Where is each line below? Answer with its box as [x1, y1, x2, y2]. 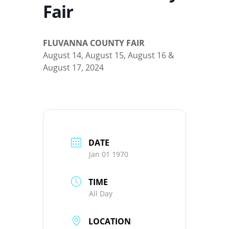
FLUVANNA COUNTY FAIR [43, 37, 145, 49]
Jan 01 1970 [89, 149, 128, 159]
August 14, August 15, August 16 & [43, 50, 174, 61]
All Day [89, 189, 112, 199]
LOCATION [88, 216, 131, 227]
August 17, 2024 [43, 62, 104, 74]
